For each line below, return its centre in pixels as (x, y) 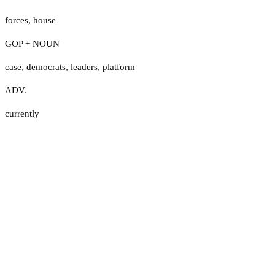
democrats (46, 67)
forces (17, 20)
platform (119, 67)
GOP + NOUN (32, 43)
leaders (84, 67)
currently (22, 113)
